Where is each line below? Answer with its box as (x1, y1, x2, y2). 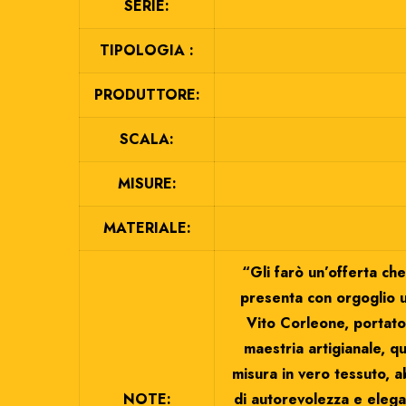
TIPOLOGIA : (100, 40, 194, 61)
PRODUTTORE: (93, 84, 200, 105)
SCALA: (120, 129, 174, 150)
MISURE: (117, 173, 177, 194)
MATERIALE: (102, 217, 191, 238)
